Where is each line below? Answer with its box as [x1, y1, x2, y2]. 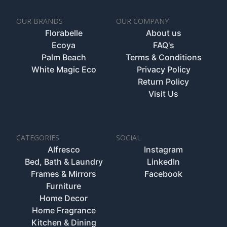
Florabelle [45, 27, 83, 38]
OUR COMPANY [116, 16, 169, 26]
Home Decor [40, 193, 88, 203]
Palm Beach [41, 52, 86, 62]
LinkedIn [147, 156, 180, 167]
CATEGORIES [16, 132, 59, 142]
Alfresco [47, 144, 80, 155]
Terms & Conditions [125, 52, 202, 62]
